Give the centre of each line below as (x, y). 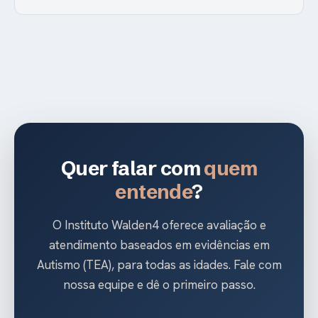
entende (154, 191)
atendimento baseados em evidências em (159, 245)
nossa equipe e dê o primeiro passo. (159, 284)
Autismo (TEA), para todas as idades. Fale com (159, 264)
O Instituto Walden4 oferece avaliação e (159, 225)
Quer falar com (132, 168)
